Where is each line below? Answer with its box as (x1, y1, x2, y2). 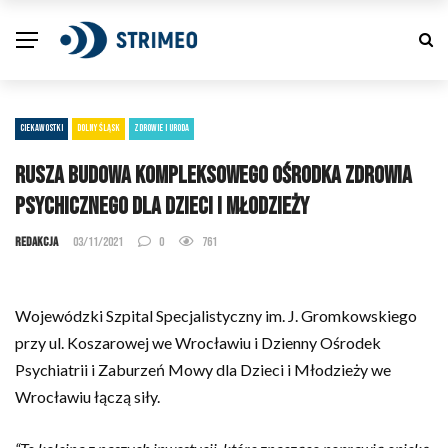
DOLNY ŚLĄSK (77, 122, 120, 134)
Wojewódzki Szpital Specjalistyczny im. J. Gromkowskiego (15, 306, 417, 325)
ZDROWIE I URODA (134, 122, 189, 134)
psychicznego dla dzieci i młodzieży (15, 192, 309, 221)
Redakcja (15, 234, 58, 250)
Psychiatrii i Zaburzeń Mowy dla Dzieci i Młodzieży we (15, 360, 391, 379)
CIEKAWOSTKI (20, 122, 63, 134)
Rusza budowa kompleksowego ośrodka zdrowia (15, 161, 412, 190)
